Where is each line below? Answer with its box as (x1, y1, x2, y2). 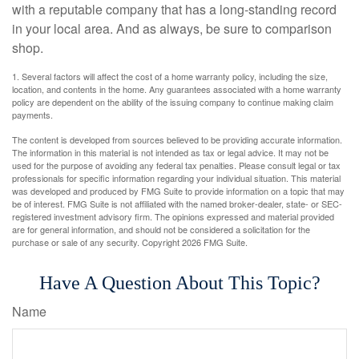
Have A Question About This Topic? (38, 272, 321, 294)
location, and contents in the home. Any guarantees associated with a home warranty (12, 83, 341, 96)
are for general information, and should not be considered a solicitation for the (12, 223, 310, 236)
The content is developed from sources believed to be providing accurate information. (12, 133, 342, 147)
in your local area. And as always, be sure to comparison (12, 19, 332, 38)
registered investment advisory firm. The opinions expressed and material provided (12, 210, 334, 224)
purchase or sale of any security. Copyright (12, 236, 182, 249)
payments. (12, 108, 53, 122)
